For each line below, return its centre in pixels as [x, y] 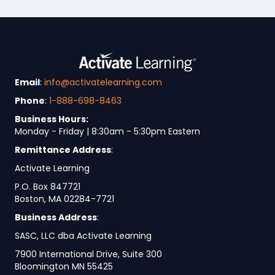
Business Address [56, 218]
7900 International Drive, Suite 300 [88, 254]
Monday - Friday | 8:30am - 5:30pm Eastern [107, 132]
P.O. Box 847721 [48, 187]
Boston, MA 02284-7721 [64, 199]
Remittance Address [63, 150]
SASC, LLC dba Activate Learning [83, 236]
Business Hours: [52, 119]
